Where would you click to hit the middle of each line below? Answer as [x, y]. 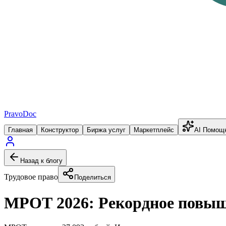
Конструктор [60, 130]
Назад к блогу [41, 161]
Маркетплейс [154, 130]
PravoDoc [20, 114]
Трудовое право [31, 177]
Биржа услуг [106, 130]
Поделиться [93, 178]
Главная [20, 130]
